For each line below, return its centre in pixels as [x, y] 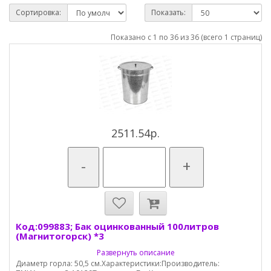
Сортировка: [38, 12]
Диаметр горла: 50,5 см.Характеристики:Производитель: [118, 263]
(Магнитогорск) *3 [60, 236]
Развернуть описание [135, 253]
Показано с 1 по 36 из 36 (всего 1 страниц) [186, 37]
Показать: [168, 12]
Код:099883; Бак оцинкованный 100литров [117, 226]
